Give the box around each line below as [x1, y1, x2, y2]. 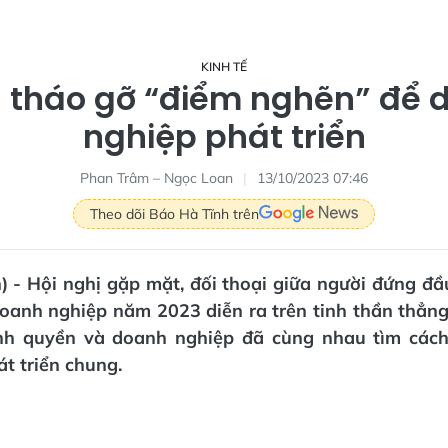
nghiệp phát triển [82, 114, 366, 159]
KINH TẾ [201, 59, 247, 74]
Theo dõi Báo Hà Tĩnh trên [90, 204, 259, 223]
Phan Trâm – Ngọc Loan [80, 169, 233, 187]
